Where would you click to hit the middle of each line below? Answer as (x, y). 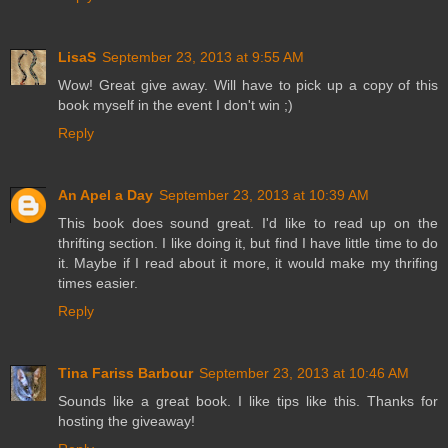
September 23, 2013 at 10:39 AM (264, 194)
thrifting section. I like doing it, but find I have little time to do (248, 242)
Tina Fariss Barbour (125, 372)
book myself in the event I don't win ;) (175, 104)
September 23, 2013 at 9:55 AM (203, 56)
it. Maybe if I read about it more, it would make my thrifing (248, 262)
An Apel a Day (105, 194)
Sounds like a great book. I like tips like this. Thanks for (248, 400)
